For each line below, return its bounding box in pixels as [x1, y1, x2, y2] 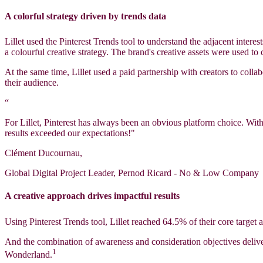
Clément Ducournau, [5, 148, 82, 159]
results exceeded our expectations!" [5, 128, 135, 139]
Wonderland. [5, 249, 52, 260]
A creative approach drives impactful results [5, 191, 182, 201]
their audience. [5, 77, 59, 88]
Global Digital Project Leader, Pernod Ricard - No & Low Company [5, 168, 259, 178]
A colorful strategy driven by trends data [5, 11, 168, 21]
